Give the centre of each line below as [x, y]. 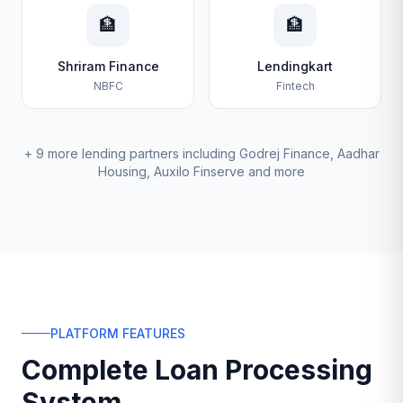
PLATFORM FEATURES [118, 333]
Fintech [295, 85]
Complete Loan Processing [197, 369]
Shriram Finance [108, 66]
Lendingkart [295, 66]
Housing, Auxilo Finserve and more [201, 171]
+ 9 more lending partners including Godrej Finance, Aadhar [201, 153]
